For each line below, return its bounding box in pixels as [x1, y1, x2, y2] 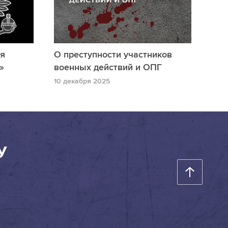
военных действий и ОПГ [54, 61, 162, 73]
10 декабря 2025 [54, 76, 110, 85]
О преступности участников [54, 48, 172, 60]
